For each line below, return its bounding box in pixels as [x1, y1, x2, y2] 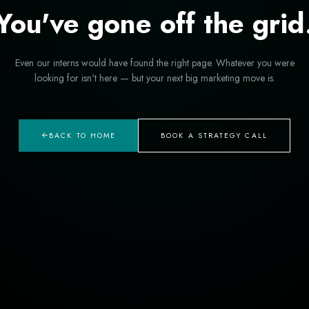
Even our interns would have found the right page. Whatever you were [14, 55, 295, 70]
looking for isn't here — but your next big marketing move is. [34, 70, 275, 85]
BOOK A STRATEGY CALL [161, 130, 268, 141]
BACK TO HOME [49, 130, 117, 141]
